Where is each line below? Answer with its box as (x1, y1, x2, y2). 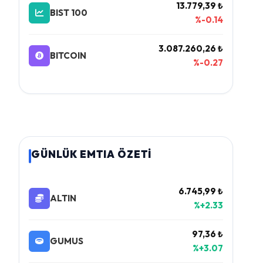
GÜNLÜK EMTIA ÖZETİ (31, 148, 152, 160)
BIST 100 (50, 7, 87, 18)
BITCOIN (50, 50, 86, 61)
